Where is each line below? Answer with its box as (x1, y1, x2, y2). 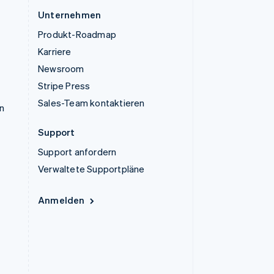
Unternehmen (38, 9, 102, 21)
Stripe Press (38, 80, 91, 92)
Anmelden (38, 194, 85, 207)
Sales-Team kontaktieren (38, 97, 145, 109)
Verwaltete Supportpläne (38, 163, 145, 176)
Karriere (38, 45, 72, 58)
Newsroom (38, 62, 84, 75)
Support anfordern (38, 146, 117, 158)
